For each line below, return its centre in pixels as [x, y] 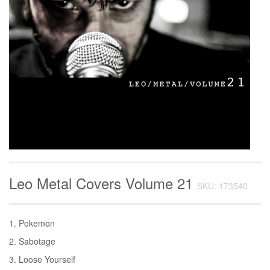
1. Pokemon [32, 223]
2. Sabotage [32, 241]
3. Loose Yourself [42, 259]
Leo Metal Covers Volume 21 [103, 183]
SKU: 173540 [222, 185]
